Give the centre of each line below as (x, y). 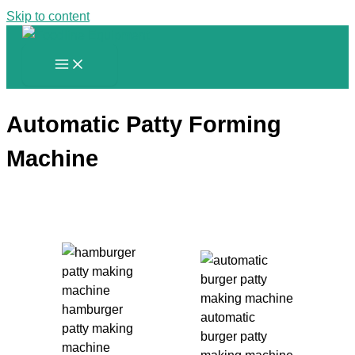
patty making (97, 328)
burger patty (233, 336)
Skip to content (48, 16)
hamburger (92, 309)
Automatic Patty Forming (144, 125)
